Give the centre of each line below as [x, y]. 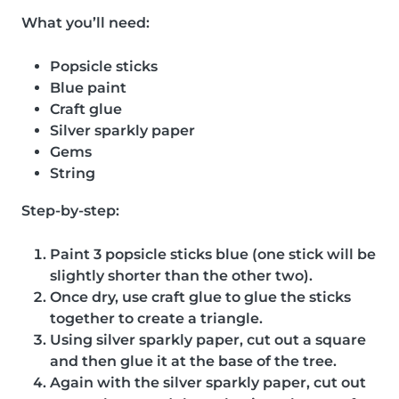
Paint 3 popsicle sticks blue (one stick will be [213, 254]
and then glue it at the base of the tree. [193, 361]
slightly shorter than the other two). [181, 275]
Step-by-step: [70, 210]
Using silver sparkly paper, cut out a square [208, 339]
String [73, 173]
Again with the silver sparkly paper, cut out [208, 382]
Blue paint [88, 87]
